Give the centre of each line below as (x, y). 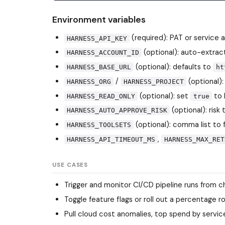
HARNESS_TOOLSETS (99, 125)
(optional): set (164, 96)
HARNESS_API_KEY (97, 38)
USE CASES (70, 165)
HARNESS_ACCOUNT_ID (103, 53)
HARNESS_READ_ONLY (101, 96)
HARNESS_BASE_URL (99, 67)
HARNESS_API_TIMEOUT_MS (111, 140)
